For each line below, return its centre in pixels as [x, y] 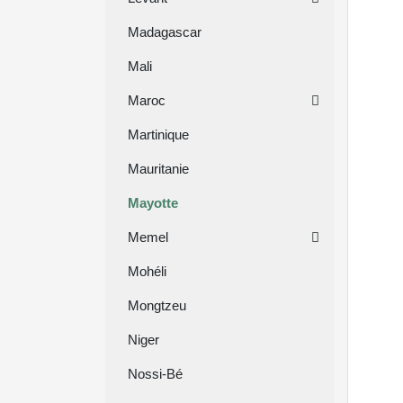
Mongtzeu [157, 305]
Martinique [158, 134]
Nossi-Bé [155, 374]
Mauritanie [158, 169]
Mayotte [153, 203]
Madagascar [165, 32]
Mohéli [147, 271]
